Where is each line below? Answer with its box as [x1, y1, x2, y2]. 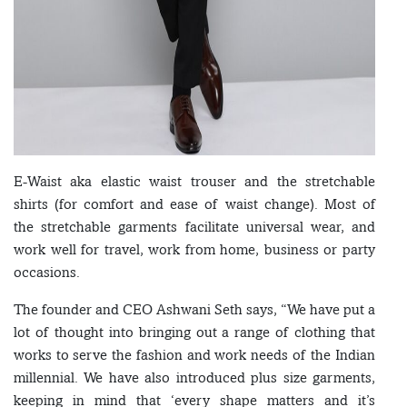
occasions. [14, 263, 80, 282]
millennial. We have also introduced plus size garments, [14, 369, 375, 387]
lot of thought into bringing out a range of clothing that [14, 323, 375, 342]
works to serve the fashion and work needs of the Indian [14, 346, 375, 364]
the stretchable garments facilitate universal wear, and [14, 218, 375, 236]
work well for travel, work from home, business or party [14, 241, 375, 259]
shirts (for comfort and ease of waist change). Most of [14, 195, 375, 213]
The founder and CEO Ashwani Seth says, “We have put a [14, 301, 375, 319]
